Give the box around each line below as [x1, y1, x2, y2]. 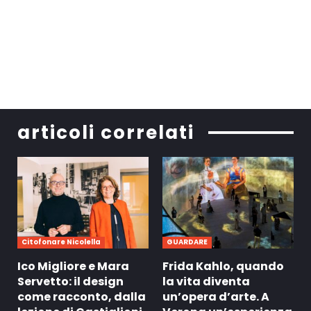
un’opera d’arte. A [162, 288, 269, 305]
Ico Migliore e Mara [17, 258, 129, 274]
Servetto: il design [17, 273, 124, 289]
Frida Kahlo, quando [162, 258, 284, 274]
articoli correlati [17, 119, 194, 145]
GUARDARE [167, 236, 208, 247]
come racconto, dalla [17, 288, 146, 305]
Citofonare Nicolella [22, 236, 101, 247]
